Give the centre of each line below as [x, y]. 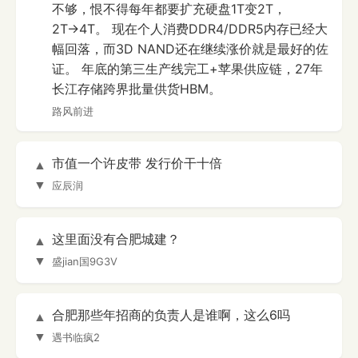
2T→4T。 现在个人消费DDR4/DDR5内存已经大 [190, 29]
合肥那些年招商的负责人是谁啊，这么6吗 [171, 315]
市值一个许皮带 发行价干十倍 [137, 163]
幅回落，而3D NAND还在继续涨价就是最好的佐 [190, 49]
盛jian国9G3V [85, 262]
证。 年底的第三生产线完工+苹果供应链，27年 [187, 69]
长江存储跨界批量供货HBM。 [137, 89]
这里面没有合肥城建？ [116, 239]
